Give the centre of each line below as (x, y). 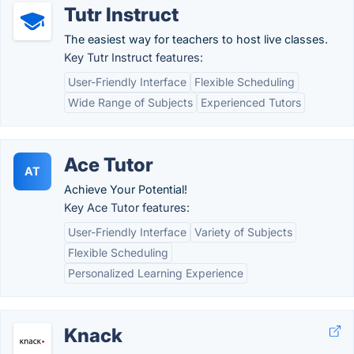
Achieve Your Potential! (126, 189)
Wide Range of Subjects (130, 102)
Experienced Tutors (251, 102)
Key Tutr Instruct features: (134, 57)
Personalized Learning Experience (156, 273)
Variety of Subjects (243, 232)
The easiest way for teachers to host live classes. (196, 39)
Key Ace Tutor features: (127, 207)
